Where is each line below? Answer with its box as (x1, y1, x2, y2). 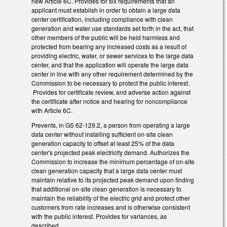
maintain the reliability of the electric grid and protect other (31, 194, 190, 203)
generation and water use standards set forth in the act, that (31, 24, 194, 33)
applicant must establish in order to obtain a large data (31, 6, 180, 15)
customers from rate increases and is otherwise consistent (31, 203, 190, 212)
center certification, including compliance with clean (31, 15, 173, 24)
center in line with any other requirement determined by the (31, 69, 193, 79)
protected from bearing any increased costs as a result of (31, 42, 186, 51)
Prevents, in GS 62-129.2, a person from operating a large (31, 121, 190, 130)
